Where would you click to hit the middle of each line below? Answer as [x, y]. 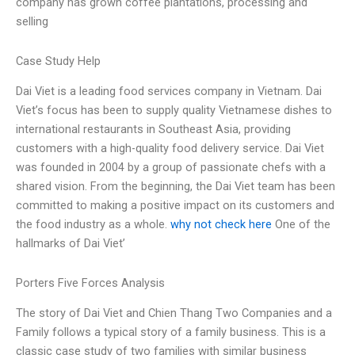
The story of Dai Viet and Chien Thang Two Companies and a [174, 313]
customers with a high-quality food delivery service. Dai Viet [170, 149]
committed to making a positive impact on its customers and [175, 206]
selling [32, 22]
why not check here [221, 225]
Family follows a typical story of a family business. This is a [171, 332]
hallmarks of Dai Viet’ [71, 244]
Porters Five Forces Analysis [90, 282]
